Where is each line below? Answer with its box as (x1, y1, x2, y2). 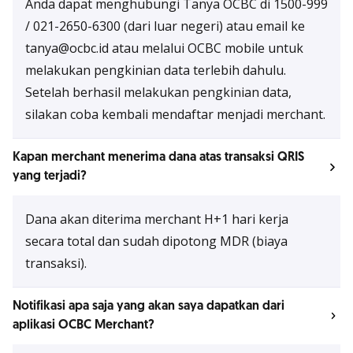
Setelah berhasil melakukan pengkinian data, (25, 84, 292, 101)
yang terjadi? (13, 168, 87, 184)
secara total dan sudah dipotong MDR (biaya (25, 232, 288, 250)
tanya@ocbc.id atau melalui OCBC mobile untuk (25, 39, 303, 57)
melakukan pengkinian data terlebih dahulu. (25, 61, 286, 79)
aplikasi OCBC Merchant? (13, 317, 154, 333)
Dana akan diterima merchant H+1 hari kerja (25, 210, 288, 228)
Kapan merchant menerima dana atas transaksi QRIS (13, 149, 304, 165)
